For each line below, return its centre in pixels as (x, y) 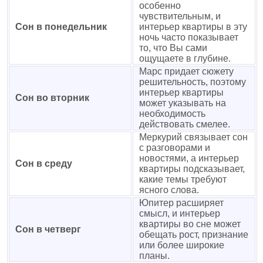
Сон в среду (44, 163)
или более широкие (182, 245)
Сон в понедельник (61, 27)
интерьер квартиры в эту (193, 27)
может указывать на (183, 103)
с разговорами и (175, 148)
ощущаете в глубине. (185, 58)
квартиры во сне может (190, 224)
